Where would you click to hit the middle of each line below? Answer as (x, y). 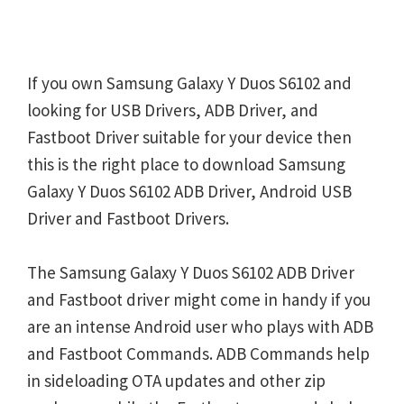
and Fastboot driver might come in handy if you (199, 299)
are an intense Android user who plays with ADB (200, 326)
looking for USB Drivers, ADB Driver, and (173, 110)
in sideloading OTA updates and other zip (176, 381)
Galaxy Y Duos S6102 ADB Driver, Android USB (189, 191)
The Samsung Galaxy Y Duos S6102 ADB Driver (191, 272)
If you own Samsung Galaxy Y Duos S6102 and (189, 83)
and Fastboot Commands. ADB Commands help (198, 353)
